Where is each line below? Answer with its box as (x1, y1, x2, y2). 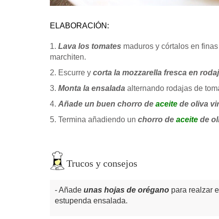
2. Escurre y (50, 68, 93, 77)
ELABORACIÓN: (50, 21, 109, 30)
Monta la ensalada (58, 84, 125, 92)
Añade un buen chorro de (58, 99, 155, 108)
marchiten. (50, 52, 86, 61)
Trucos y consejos (66, 157, 137, 169)
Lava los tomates (58, 42, 121, 50)
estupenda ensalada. (55, 196, 128, 205)
